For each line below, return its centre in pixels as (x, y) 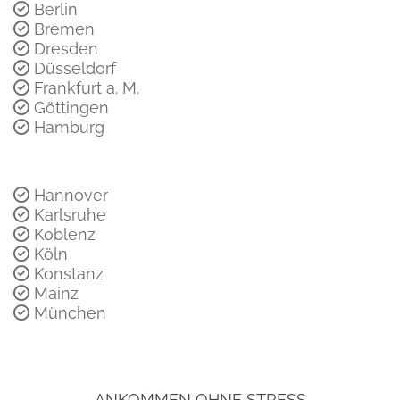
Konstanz (67, 274)
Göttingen (69, 108)
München (68, 313)
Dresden (64, 49)
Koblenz (62, 235)
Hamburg (67, 128)
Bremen (62, 29)
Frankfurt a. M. (84, 88)
